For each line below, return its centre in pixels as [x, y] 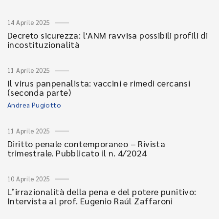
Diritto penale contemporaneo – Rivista [87, 143]
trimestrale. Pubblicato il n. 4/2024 [77, 153]
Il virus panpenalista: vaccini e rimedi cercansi [99, 83]
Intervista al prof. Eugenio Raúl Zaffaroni [90, 201]
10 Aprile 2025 [29, 179]
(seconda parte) [39, 92]
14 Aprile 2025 [29, 22]
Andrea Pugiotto [34, 105]
